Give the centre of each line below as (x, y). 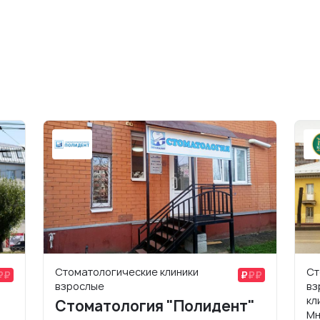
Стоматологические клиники (127, 272)
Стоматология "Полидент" (155, 306)
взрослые (80, 286)
